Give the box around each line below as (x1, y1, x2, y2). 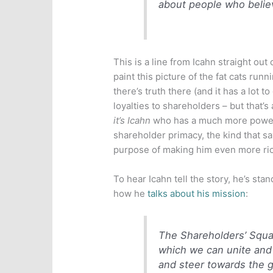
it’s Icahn (113, 114, 151, 126)
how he (113, 187, 148, 199)
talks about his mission (147, 187, 246, 199)
